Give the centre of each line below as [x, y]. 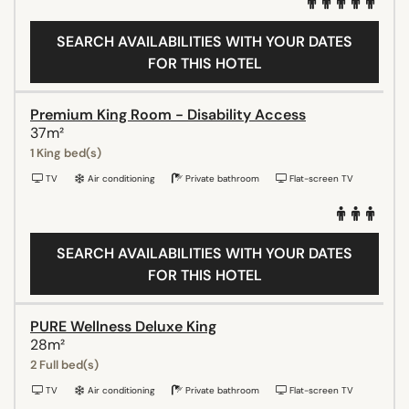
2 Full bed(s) [64, 364]
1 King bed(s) [66, 152]
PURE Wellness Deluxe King [123, 326]
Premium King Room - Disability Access [168, 114]
